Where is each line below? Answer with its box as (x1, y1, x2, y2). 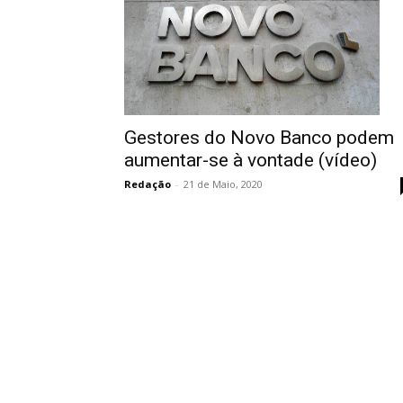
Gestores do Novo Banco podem (124, 127, 394, 149)
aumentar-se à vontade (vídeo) (124, 149, 377, 172)
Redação (124, 177, 171, 192)
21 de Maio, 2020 (184, 177, 263, 192)
